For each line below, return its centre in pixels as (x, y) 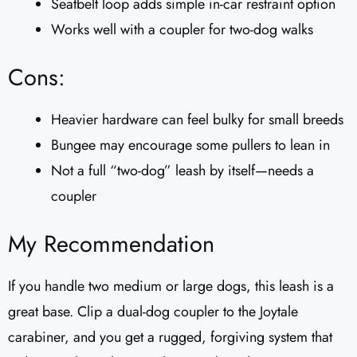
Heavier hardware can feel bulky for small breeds (197, 120)
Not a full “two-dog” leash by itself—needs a (182, 171)
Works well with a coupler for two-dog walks (182, 30)
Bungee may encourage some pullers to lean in (190, 145)
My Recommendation (111, 244)
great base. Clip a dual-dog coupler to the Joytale (153, 312)
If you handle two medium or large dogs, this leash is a (171, 286)
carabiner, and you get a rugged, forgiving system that (170, 337)
